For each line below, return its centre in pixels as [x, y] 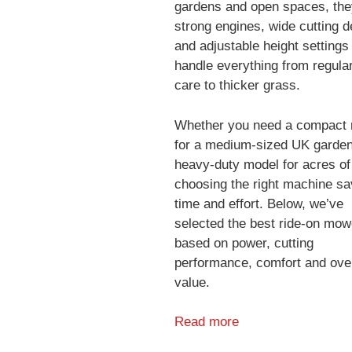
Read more [207, 322]
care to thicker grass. [237, 86]
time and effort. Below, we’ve [259, 203]
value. [192, 282]
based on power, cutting [244, 243]
